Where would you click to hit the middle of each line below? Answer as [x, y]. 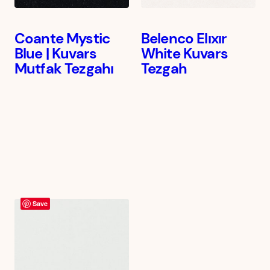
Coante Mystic [62, 39]
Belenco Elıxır [184, 39]
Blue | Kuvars [56, 54]
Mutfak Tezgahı [64, 69]
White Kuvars [184, 54]
